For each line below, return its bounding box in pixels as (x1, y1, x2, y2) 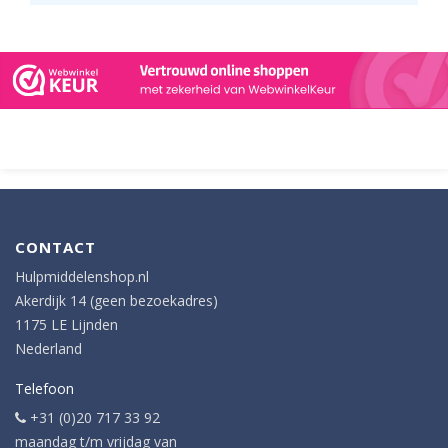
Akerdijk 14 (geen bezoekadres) (15, 291, 218, 311)
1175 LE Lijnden (15, 315, 118, 335)
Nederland (15, 339, 82, 359)
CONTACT (15, 237, 96, 258)
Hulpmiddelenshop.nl (15, 267, 149, 287)
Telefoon (15, 379, 74, 399)
